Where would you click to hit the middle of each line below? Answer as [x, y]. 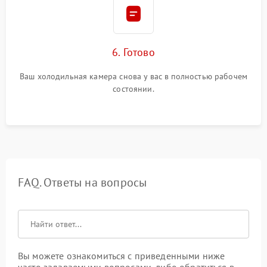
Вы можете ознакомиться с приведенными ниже [122, 256]
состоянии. [133, 89]
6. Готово [133, 52]
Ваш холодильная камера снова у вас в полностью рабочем [133, 77]
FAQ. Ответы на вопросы [83, 183]
